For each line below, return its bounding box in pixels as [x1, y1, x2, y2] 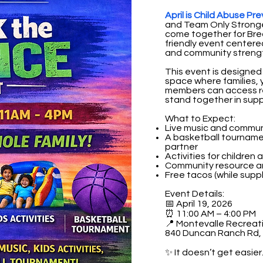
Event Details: [165, 189, 224, 198]
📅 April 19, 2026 [165, 199, 232, 208]
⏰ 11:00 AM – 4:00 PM [165, 209, 256, 218]
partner [165, 142, 198, 151]
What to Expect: [165, 114, 235, 123]
